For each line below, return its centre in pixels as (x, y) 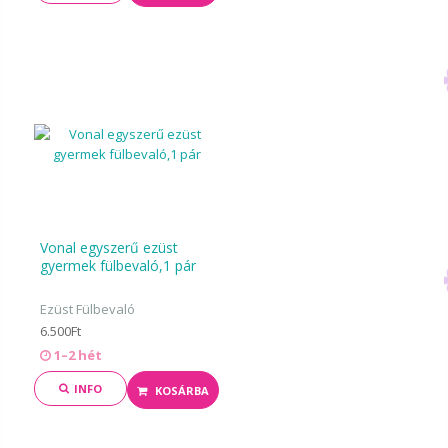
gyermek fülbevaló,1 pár (118, 265)
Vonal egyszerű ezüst (109, 247)
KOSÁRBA (181, 390)
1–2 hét (77, 355)
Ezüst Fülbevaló (88, 309)
